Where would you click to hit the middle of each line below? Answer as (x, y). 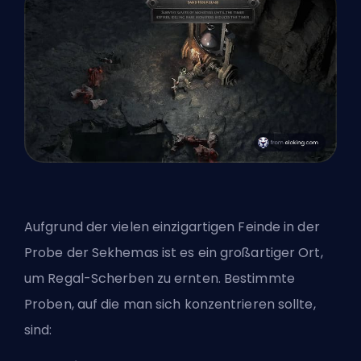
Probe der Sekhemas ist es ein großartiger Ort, (174, 252)
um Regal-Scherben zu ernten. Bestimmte (160, 278)
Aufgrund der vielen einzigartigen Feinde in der (172, 226)
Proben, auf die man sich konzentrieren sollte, (170, 304)
